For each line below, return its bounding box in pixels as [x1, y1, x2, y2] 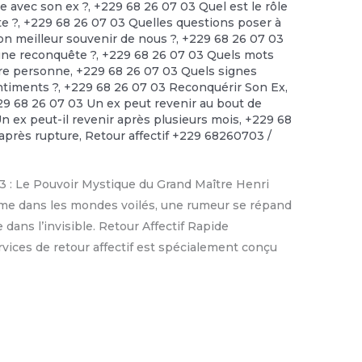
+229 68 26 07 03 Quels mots [102, 47, 275, 62]
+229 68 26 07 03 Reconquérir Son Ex [64, 79, 286, 95]
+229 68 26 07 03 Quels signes [76, 63, 258, 78]
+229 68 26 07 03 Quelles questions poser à [23, 15, 282, 30]
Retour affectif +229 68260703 [85, 128, 265, 143]
